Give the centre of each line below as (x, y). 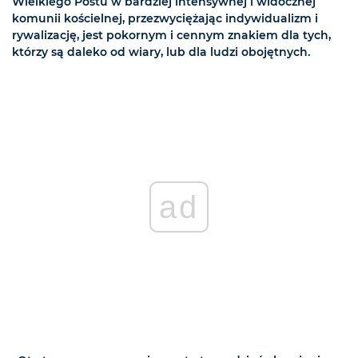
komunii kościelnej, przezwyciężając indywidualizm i (165, 19)
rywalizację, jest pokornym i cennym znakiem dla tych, (171, 36)
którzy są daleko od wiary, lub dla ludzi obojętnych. (161, 52)
